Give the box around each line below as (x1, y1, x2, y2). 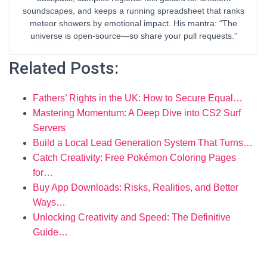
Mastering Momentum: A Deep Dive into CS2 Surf (33, 108, 241, 118)
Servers (33, 123, 66, 133)
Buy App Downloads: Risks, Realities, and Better (33, 182, 238, 193)
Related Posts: (9, 58, 119, 78)
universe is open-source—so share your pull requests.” (30, 31, 237, 41)
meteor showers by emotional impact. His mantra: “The (30, 18, 237, 28)
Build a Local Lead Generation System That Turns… (33, 138, 253, 148)
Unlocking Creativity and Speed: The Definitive (33, 212, 231, 222)
